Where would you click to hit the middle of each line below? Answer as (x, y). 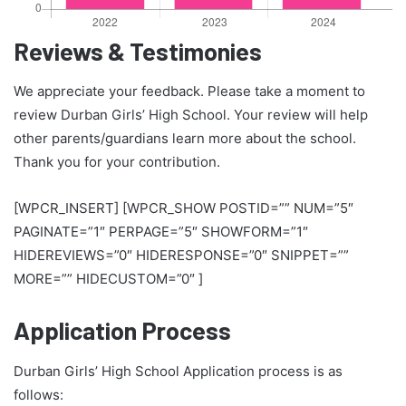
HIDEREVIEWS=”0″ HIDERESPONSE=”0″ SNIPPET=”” (181, 256)
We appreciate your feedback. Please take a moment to (189, 92)
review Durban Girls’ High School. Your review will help (191, 115)
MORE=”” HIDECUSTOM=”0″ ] (108, 279)
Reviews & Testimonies (138, 50)
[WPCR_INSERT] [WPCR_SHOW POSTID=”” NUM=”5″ (184, 208)
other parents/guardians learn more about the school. (185, 139)
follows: (39, 394)
